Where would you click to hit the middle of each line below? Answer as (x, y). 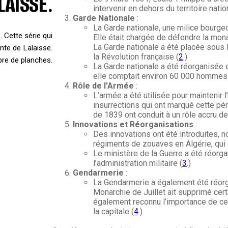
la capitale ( (114, 212)
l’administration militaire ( (138, 163)
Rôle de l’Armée (104, 86)
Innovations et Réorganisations (133, 125)
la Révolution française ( (136, 57)
